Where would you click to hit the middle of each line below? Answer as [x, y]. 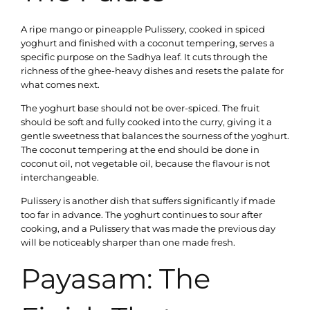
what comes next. [60, 84]
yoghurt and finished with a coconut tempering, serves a [148, 43]
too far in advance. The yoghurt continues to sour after [142, 215]
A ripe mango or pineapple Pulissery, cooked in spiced [143, 29]
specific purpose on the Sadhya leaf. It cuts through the [144, 56]
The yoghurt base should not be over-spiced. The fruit [140, 108]
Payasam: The [116, 278]
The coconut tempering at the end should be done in [140, 150]
